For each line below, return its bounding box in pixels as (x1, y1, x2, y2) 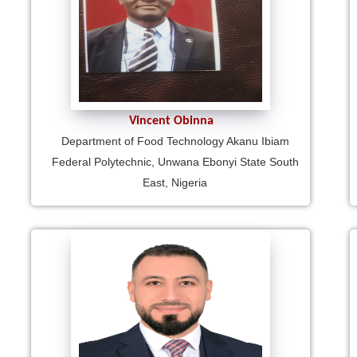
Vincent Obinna (129, 114, 214, 127)
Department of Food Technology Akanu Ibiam (61, 134, 289, 147)
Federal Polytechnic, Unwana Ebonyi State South (51, 155, 299, 168)
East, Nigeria (143, 175, 207, 189)
